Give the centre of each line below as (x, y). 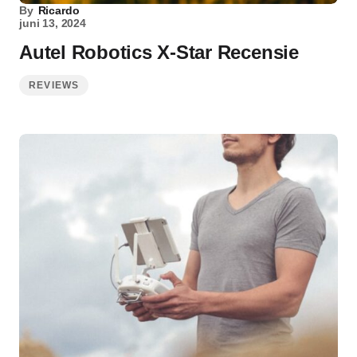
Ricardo (59, 10)
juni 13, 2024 (53, 23)
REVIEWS (54, 85)
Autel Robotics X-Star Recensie (159, 52)
